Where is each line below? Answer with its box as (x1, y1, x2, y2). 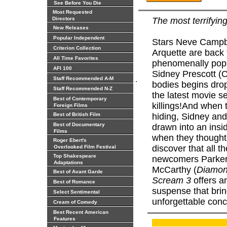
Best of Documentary (53, 122, 105, 127)
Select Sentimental (53, 189, 100, 195)
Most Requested (51, 9, 92, 15)
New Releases (53, 25, 89, 30)
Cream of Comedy (53, 199, 97, 205)
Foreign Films (49, 102, 88, 108)
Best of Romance (53, 179, 95, 184)
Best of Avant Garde (53, 169, 103, 174)
